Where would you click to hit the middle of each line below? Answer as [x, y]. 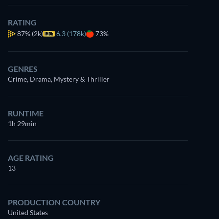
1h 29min [22, 123]
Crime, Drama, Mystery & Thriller [59, 79]
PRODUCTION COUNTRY [54, 202]
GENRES [23, 69]
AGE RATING [31, 158]
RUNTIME [26, 113]
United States [28, 212]
